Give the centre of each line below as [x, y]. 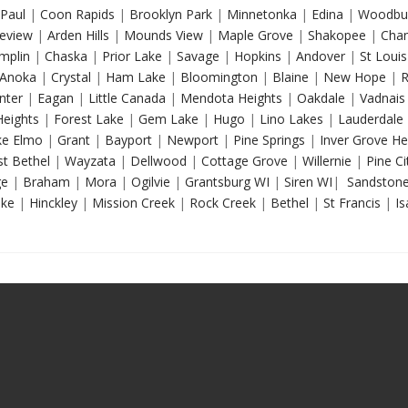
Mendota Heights [229, 98]
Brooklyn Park [169, 14]
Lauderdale [369, 119]
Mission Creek [132, 203]
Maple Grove [254, 35]
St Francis [350, 203]
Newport [191, 140]
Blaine [289, 77]
